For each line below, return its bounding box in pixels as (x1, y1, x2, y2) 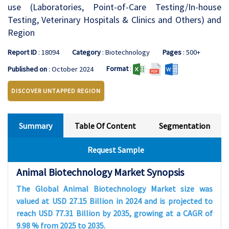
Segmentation (158, 121, 210, 131)
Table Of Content (75, 121, 136, 131)
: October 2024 (47, 64, 94, 74)
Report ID (8, 48, 37, 57)
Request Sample (87, 145, 144, 155)
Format (106, 64, 128, 73)
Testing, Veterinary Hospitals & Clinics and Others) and (8, 14, 221, 26)
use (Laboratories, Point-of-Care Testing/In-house (8, 1, 221, 13)
